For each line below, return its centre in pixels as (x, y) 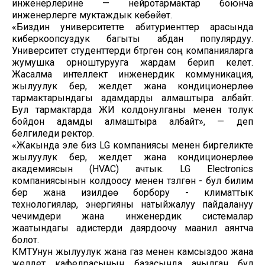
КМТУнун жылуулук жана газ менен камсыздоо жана (132, 251)
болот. (25, 240)
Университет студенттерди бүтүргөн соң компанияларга (132, 50)
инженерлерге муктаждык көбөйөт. (92, 15)
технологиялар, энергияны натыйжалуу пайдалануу (132, 204)
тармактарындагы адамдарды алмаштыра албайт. (132, 98)
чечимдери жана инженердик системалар (132, 216)
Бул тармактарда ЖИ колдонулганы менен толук (132, 109)
